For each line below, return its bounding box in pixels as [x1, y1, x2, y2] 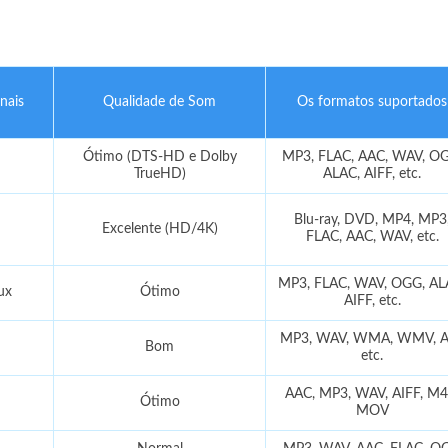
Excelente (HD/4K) [101, 222, 218, 236]
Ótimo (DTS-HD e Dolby [82, 150, 237, 164]
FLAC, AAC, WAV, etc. [305, 230, 439, 244]
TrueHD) [133, 167, 186, 181]
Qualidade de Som [103, 95, 216, 109]
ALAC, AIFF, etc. [323, 167, 421, 181]
